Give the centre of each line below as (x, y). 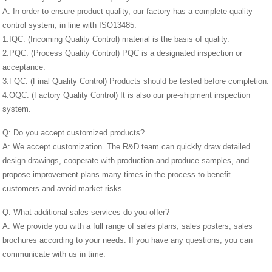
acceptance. (24, 67)
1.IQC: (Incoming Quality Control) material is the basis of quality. (116, 39)
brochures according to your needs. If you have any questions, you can (128, 240)
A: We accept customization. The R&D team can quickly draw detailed (127, 146)
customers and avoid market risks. (64, 188)
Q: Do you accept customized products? (74, 132)
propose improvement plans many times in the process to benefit (117, 174)
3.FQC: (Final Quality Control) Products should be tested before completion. (136, 81)
